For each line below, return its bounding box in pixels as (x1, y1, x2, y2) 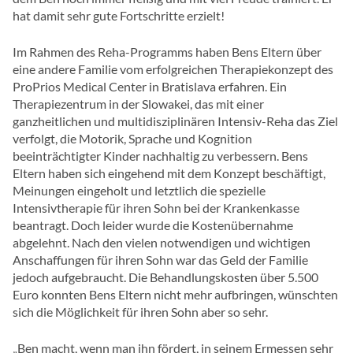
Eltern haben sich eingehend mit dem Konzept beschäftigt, (13, 165, 325, 181)
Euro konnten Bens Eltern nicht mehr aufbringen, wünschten (13, 287, 338, 303)
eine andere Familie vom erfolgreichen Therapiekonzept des (13, 61, 333, 77)
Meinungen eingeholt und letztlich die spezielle (13, 183, 266, 199)
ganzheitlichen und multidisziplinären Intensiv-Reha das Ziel (13, 113, 338, 129)
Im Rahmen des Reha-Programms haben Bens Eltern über (13, 44, 321, 60)
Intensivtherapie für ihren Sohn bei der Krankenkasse (13, 200, 299, 216)
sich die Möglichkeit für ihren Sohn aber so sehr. (13, 304, 268, 320)
